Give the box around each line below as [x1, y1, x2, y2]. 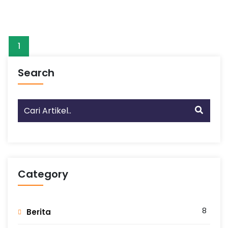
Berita [26, 206, 51, 217]
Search [18, 65, 54, 80]
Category [18, 166, 68, 181]
